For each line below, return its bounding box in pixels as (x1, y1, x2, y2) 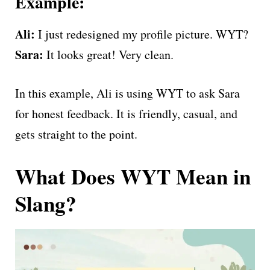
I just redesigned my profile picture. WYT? (35, 26, 248, 42)
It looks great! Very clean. (43, 46, 174, 63)
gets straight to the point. (15, 126, 137, 142)
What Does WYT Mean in (15, 161, 251, 192)
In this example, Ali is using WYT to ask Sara (15, 85, 240, 101)
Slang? (15, 188, 77, 219)
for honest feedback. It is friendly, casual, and (15, 105, 237, 122)
